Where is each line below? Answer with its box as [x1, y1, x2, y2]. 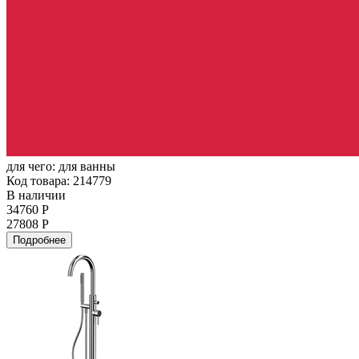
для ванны [58, 159, 115, 173]
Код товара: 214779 [6, 173, 111, 188]
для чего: [6, 159, 58, 173]
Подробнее [13, 233, 66, 246]
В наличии [6, 188, 66, 202]
